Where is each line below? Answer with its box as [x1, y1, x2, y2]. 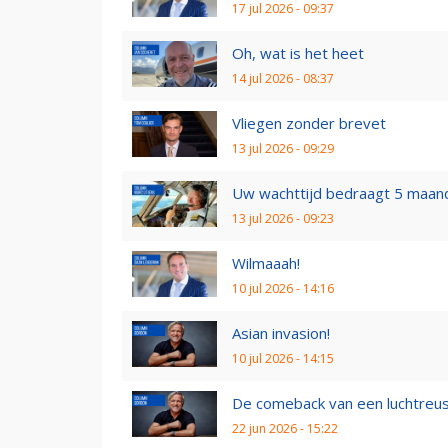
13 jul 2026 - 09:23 [232, 209, 334, 227]
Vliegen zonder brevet [232, 112, 386, 133]
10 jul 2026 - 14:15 [232, 349, 334, 367]
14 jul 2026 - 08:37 [232, 69, 334, 87]
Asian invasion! [232, 322, 330, 343]
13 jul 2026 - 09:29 [232, 139, 334, 157]
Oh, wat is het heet [232, 42, 364, 63]
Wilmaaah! [232, 252, 300, 273]
